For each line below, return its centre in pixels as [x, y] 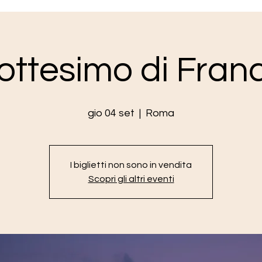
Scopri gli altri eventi [131, 179]
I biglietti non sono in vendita [131, 165]
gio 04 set [111, 113]
